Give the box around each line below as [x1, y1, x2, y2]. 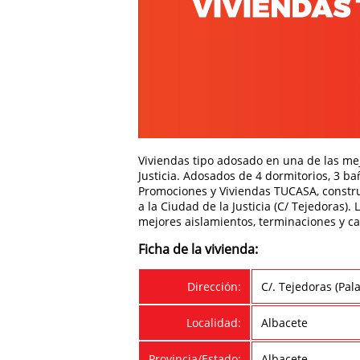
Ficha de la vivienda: [138, 240, 258, 259]
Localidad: [186, 315, 241, 331]
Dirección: [186, 279, 241, 295]
